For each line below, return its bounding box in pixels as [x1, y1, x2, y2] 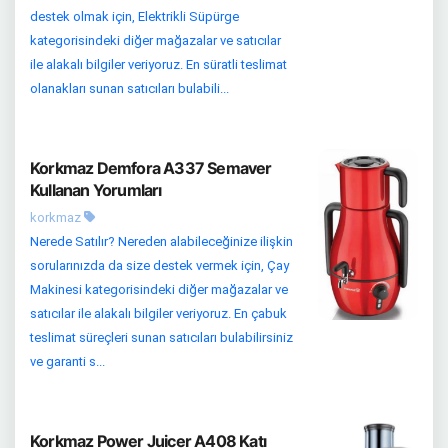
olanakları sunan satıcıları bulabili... [30, 80, 229, 96]
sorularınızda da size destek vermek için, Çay [30, 257, 289, 273]
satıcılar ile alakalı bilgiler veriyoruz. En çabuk [30, 305, 287, 321]
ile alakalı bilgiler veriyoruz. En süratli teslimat [30, 56, 287, 72]
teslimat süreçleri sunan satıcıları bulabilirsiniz [30, 329, 293, 345]
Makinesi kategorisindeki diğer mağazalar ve [30, 281, 288, 297]
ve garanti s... [30, 353, 105, 369]
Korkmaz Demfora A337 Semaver [30, 157, 272, 178]
